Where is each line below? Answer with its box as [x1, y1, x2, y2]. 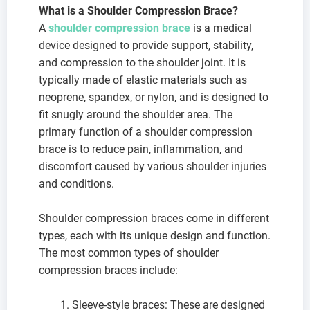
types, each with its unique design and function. [39, 228, 271, 242]
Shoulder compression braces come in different [39, 211, 269, 225]
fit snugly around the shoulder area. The [39, 107, 232, 121]
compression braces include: [39, 263, 178, 277]
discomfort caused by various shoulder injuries [39, 159, 266, 173]
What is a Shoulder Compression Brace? [39, 3, 238, 17]
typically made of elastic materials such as [39, 73, 247, 86]
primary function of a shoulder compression [39, 125, 253, 138]
